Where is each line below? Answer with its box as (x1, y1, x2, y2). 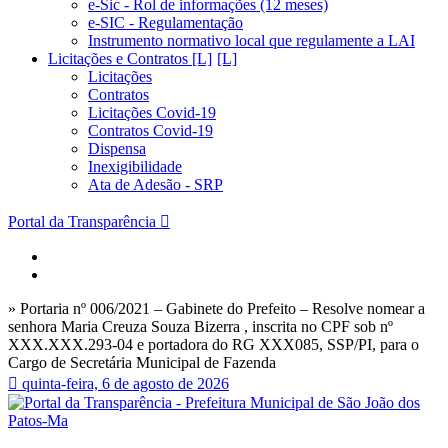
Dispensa (88, 140, 146, 157)
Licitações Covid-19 (88, 104, 216, 121)
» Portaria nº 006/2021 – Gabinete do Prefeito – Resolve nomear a (8, 300, 425, 317)
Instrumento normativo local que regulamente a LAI (88, 32, 415, 49)
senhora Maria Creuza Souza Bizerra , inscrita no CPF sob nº (8, 318, 393, 335)
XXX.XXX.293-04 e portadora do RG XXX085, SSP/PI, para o (8, 336, 419, 353)
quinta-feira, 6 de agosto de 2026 (22, 375, 229, 392)
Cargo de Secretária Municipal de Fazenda (8, 354, 276, 371)
